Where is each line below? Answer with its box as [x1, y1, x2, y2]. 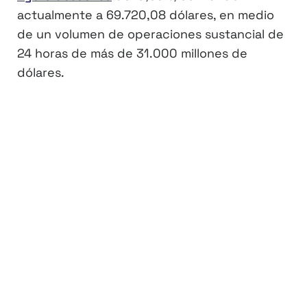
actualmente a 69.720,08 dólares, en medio [17, 7, 274, 23]
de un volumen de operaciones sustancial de [17, 26, 284, 42]
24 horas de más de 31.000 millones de [17, 45, 247, 62]
